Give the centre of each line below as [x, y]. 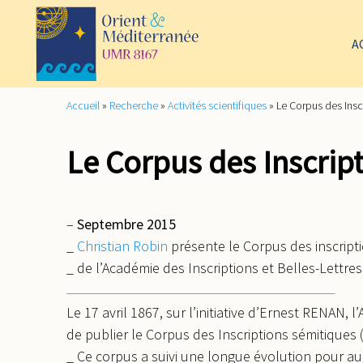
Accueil [83, 105]
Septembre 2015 [126, 224]
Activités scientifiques [217, 105]
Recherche [134, 105]
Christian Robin [122, 246]
